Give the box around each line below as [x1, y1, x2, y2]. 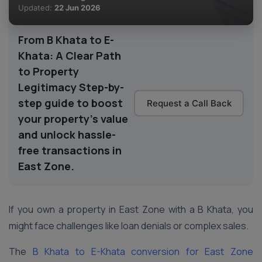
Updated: [18, 3, 54, 12]
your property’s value [18, 112, 128, 126]
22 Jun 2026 [54, 3, 101, 12]
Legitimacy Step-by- [18, 80, 124, 94]
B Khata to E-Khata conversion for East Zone [26, 245, 253, 258]
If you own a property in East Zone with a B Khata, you [9, 203, 253, 216]
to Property [18, 64, 79, 78]
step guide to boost [18, 96, 123, 110]
